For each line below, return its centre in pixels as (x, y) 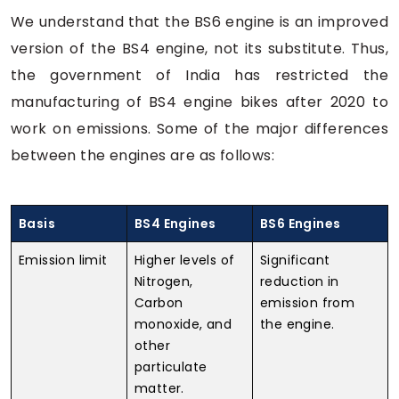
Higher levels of (185, 260)
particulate (171, 366)
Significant (295, 260)
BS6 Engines (301, 223)
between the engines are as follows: (142, 155)
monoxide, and (183, 324)
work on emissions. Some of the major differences (199, 128)
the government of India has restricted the (199, 75)
